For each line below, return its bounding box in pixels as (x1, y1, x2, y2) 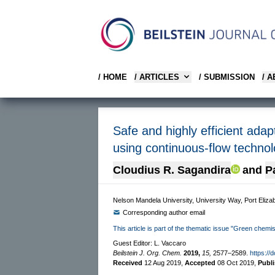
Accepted (185, 258, 217, 266)
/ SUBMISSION (199, 72, 255, 82)
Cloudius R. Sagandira (113, 163, 231, 176)
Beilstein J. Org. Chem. (113, 249, 182, 257)
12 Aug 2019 (144, 258, 181, 266)
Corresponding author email (123, 208, 205, 216)
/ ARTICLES (134, 72, 179, 82)
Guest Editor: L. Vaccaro (113, 239, 186, 247)
